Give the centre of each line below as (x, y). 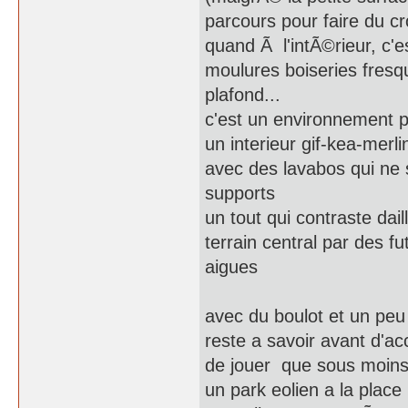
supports (240, 193)
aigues (231, 267)
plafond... (243, 95)
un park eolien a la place (303, 390)
